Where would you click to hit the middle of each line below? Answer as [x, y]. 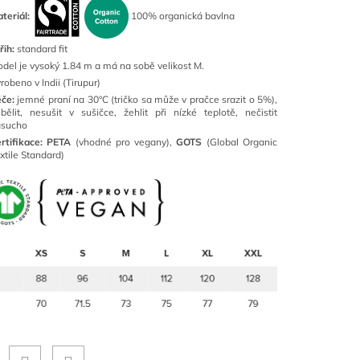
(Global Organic [242, 142]
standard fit [42, 49]
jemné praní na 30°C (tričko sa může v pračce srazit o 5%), [147, 99]
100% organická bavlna [183, 15]
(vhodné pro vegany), [126, 142]
